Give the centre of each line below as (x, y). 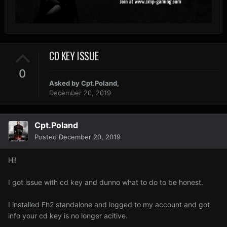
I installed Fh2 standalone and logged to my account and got (109, 205)
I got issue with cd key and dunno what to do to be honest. (106, 182)
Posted (47, 137)
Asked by (65, 83)
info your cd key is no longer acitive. (68, 216)
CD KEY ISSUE (74, 55)
